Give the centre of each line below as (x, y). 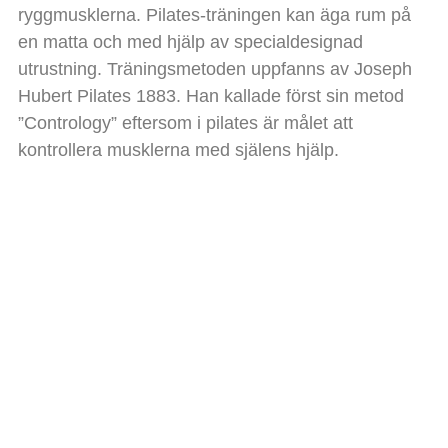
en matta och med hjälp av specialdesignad (190, 41)
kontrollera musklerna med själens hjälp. (178, 149)
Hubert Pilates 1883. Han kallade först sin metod (210, 95)
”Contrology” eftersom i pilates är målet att (185, 122)
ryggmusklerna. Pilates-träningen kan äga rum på (214, 14)
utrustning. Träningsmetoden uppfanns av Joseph (214, 68)
